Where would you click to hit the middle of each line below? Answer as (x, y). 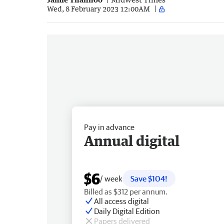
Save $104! (149, 178)
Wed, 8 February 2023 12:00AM (98, 9)
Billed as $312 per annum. (126, 191)
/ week (111, 178)
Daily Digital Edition (127, 211)
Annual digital (132, 140)
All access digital (121, 201)
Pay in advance (109, 127)
